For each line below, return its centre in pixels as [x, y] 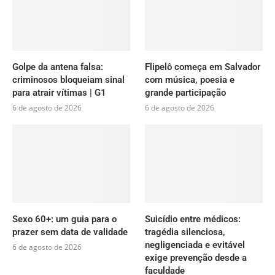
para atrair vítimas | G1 [59, 92]
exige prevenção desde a [196, 258]
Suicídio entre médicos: [193, 219]
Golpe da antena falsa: [58, 67]
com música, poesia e [190, 79]
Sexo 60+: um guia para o [64, 219]
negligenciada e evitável [195, 245]
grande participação [186, 92]
